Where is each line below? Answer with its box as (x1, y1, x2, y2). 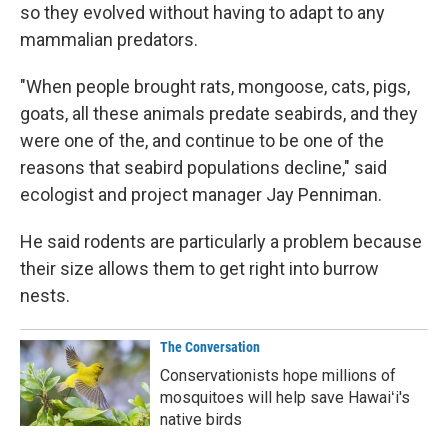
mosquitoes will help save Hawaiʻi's (160, 387, 410, 407)
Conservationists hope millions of (160, 365, 396, 385)
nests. (20, 284, 70, 306)
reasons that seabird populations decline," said (20, 156, 387, 178)
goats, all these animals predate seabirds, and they (20, 102, 418, 124)
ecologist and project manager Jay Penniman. (20, 183, 382, 205)
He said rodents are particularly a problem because (20, 230, 422, 252)
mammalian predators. (20, 28, 198, 50)
